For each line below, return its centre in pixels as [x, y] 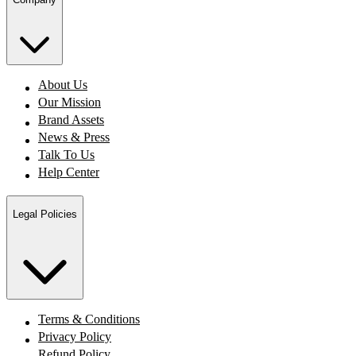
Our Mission [70, 102]
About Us [63, 84]
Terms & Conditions [89, 319]
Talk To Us [66, 154]
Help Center [69, 172]
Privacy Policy [75, 337]
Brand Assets [71, 119]
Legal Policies [45, 215]
